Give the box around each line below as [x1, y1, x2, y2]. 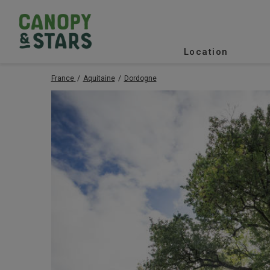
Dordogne [124, 74, 157, 83]
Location [183, 46, 228, 57]
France [51, 74, 74, 83]
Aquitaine [83, 74, 115, 83]
